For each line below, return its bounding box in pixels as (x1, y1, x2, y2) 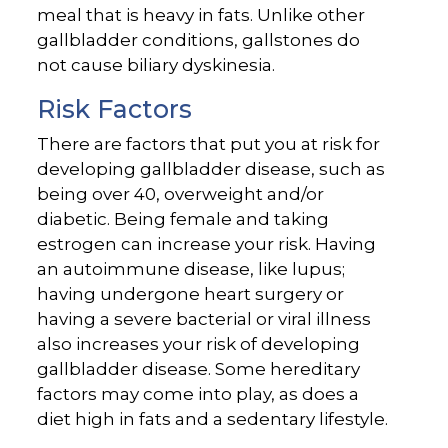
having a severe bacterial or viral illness (37, 309, 372, 330)
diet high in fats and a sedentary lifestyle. (37, 409, 389, 430)
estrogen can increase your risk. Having (37, 234, 377, 255)
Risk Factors (37, 94, 193, 125)
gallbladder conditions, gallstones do (37, 30, 361, 51)
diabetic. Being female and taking (37, 209, 330, 230)
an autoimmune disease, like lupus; (37, 259, 346, 280)
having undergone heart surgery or (37, 284, 345, 305)
